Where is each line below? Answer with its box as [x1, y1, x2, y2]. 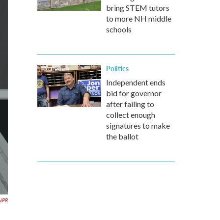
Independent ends [106, 78, 165, 87]
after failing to [106, 99, 154, 109]
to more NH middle [106, 14, 171, 23]
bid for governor [106, 88, 162, 98]
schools [106, 25, 132, 34]
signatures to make [106, 121, 170, 130]
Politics [106, 63, 129, 73]
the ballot [106, 132, 138, 141]
